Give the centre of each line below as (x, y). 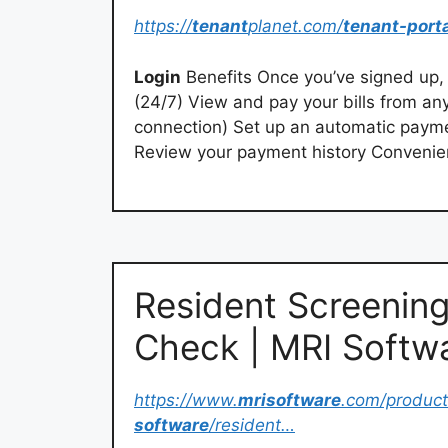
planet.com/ (295, 26)
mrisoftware (289, 400)
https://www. (186, 400)
